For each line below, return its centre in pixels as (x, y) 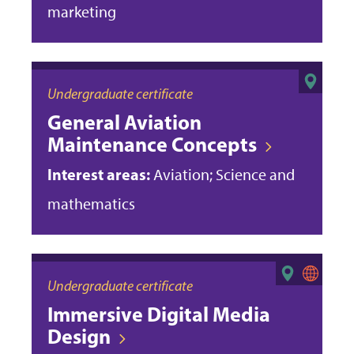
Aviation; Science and (222, 174)
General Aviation (124, 122)
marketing (82, 11)
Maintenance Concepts (152, 144)
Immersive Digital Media (159, 314)
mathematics (91, 203)
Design (79, 336)
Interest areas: (99, 174)
